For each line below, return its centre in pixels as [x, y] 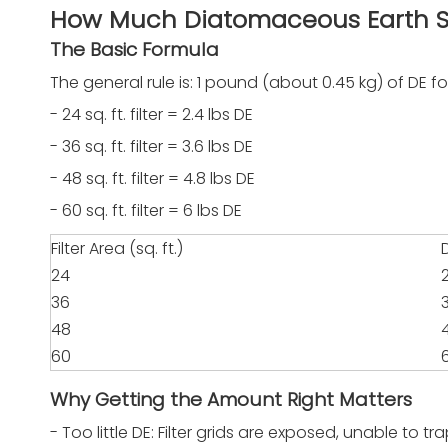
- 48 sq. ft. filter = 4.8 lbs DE [152, 178]
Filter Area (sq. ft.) [117, 248]
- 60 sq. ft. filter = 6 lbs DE [146, 210]
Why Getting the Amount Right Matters [231, 399]
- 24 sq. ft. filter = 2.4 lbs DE [151, 114]
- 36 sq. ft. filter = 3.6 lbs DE [151, 146]
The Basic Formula [134, 49]
